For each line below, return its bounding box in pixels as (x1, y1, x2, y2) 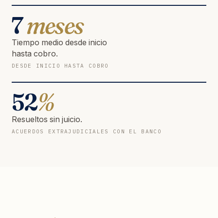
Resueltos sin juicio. (12, 114, 82, 124)
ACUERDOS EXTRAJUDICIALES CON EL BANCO (12, 127, 162, 135)
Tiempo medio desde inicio (12, 37, 107, 47)
